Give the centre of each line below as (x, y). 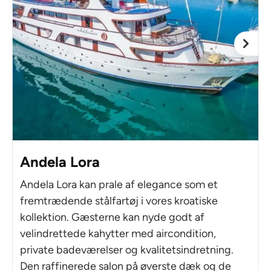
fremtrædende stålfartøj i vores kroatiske (119, 201)
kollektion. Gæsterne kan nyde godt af (112, 217)
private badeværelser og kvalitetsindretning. (127, 250)
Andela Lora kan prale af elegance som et (119, 184)
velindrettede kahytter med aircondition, (118, 233)
